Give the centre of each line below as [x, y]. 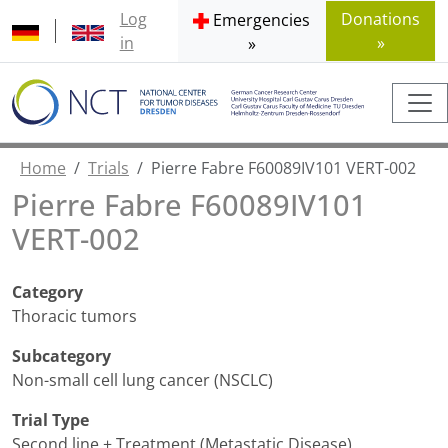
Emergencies [262, 20]
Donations [381, 19]
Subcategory [61, 356]
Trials [108, 168]
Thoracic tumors [74, 316]
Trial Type [50, 420]
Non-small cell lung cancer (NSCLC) [142, 380]
